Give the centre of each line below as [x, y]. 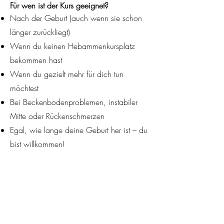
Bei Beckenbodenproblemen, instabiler [74, 102]
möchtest [24, 88]
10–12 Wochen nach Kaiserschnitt [68, 197]
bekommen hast [36, 60]
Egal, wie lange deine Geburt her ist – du [79, 130]
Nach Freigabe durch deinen [58, 211]
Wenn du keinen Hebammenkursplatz [72, 46]
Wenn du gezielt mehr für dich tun [67, 74]
